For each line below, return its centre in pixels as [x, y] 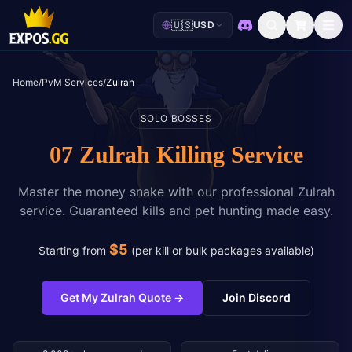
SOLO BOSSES [176, 118]
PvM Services [72, 82]
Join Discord [257, 297]
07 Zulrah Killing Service [176, 156]
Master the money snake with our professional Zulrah [176, 192]
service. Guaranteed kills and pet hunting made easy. [176, 211]
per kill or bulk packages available [222, 250]
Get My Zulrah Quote [116, 297]
